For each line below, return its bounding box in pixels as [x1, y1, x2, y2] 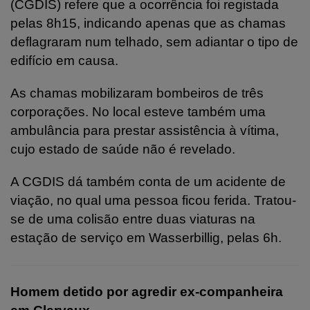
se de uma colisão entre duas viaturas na [10, 211, 255, 226]
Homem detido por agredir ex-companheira [10, 284, 283, 299]
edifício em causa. [10, 53, 118, 68]
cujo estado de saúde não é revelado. [10, 141, 235, 156]
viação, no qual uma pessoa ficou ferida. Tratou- [10, 192, 296, 208]
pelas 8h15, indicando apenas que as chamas [10, 15, 286, 30]
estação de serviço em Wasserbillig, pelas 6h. [10, 230, 282, 245]
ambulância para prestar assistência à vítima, [10, 122, 279, 138]
